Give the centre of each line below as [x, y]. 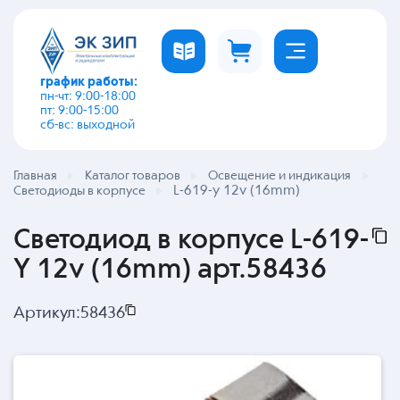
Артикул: [47, 314]
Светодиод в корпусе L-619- [191, 240]
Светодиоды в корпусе [79, 191]
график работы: [89, 82]
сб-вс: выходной [87, 125]
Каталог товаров [132, 176]
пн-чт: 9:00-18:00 [88, 96]
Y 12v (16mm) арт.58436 [170, 270]
